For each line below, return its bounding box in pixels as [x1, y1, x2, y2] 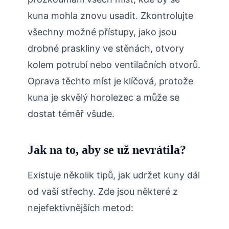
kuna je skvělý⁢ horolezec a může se [28, 92, 179, 103]
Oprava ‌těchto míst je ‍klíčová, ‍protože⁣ [28, 76, 193, 87]
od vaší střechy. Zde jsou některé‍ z [28, 186, 178, 197]
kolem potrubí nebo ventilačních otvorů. [28, 59, 200, 71]
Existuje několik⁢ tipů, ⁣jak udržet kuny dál [28, 170, 200, 181]
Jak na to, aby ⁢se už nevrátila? [28, 143, 186, 157]
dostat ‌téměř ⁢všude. [28, 108, 114, 120]
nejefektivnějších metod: [28, 202, 133, 214]
